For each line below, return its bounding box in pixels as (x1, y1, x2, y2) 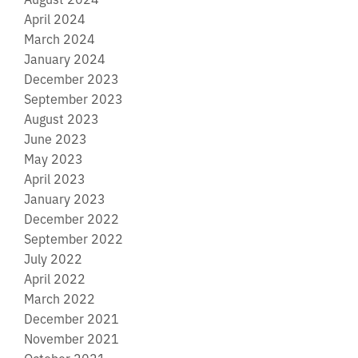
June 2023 (24, 129, 87, 147)
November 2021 (24, 328, 119, 347)
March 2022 (24, 288, 95, 307)
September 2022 (24, 229, 123, 247)
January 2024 (24, 49, 105, 67)
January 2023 (24, 189, 105, 207)
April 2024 (24, 9, 86, 27)
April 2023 (24, 169, 86, 187)
